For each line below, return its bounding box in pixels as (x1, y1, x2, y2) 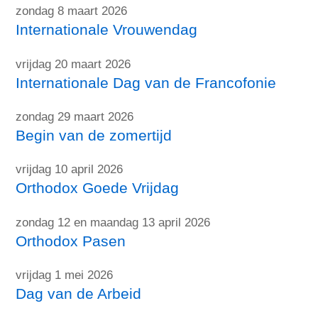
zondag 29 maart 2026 (16, 109, 134, 124)
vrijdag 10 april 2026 (16, 163, 124, 177)
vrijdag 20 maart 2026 (16, 57, 131, 71)
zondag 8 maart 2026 (16, 4, 128, 18)
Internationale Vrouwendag (16, 21, 198, 38)
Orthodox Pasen (16, 232, 126, 249)
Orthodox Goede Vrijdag (16, 180, 180, 197)
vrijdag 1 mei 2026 (16, 268, 114, 282)
